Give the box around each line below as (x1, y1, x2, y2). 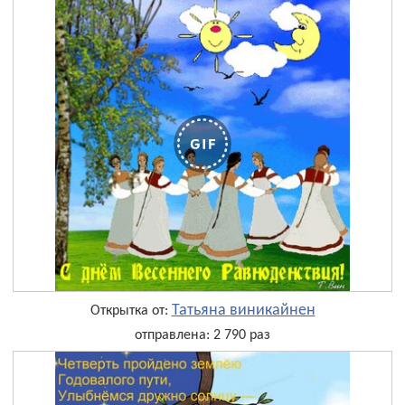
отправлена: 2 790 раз (135, 327, 270, 343)
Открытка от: (89, 303, 172, 318)
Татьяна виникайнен (171, 301, 316, 319)
